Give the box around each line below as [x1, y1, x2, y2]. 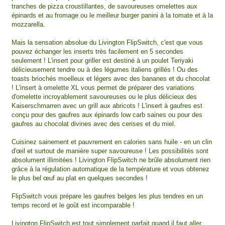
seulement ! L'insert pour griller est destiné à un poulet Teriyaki [12, 56, 193, 64]
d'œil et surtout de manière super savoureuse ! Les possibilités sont [12, 147, 208, 155]
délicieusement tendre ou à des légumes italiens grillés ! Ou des [12, 65, 198, 73]
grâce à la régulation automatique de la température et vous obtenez [12, 165, 209, 173]
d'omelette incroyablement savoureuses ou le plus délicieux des [12, 92, 197, 100]
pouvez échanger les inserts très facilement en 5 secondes [12, 47, 183, 55]
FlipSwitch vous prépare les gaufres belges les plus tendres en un [12, 192, 203, 200]
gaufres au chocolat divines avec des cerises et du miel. [12, 120, 176, 128]
